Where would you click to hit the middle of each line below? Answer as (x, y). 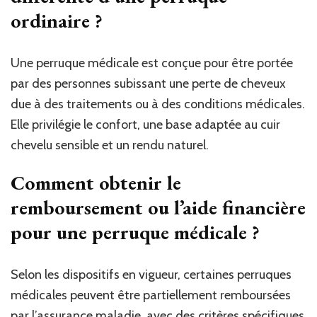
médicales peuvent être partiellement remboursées (151, 295)
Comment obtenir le (96, 182)
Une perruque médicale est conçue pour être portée (152, 63)
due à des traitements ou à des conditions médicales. (158, 104)
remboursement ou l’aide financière (158, 207)
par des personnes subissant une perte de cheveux (148, 83)
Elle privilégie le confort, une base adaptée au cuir (145, 124)
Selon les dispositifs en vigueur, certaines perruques (151, 274)
